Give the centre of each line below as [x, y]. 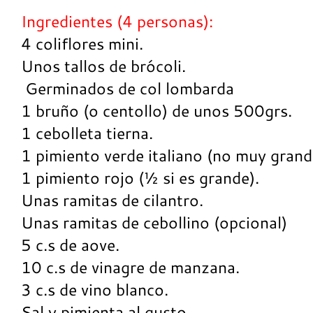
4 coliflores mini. [82, 44]
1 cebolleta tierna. [87, 133]
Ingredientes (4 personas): [117, 21]
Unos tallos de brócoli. [103, 66]
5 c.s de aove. [70, 245]
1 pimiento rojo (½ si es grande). [140, 178]
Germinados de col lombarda [128, 88]
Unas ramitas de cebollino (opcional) [154, 223]
